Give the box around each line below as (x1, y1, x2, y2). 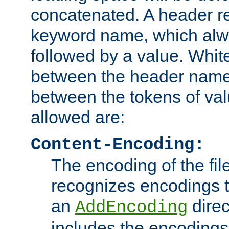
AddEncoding (75, 197, 188, 217)
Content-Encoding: (31, 134, 204, 154)
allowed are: (31, 107, 125, 127)
